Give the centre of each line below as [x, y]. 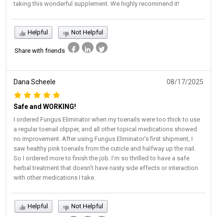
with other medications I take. [54, 177]
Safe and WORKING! [45, 106]
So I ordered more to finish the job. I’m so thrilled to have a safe [101, 158]
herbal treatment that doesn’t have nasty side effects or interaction [106, 168]
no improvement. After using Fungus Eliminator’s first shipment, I [103, 139]
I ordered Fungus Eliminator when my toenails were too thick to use [107, 119]
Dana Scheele [35, 82]
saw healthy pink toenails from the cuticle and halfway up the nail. [105, 148]
